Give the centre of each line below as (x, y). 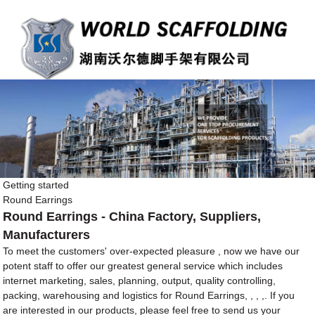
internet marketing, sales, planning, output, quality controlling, (140, 281)
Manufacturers (47, 235)
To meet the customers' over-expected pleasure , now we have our (152, 251)
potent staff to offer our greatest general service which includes (143, 266)
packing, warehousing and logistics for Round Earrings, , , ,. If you (149, 295)
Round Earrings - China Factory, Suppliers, (132, 217)
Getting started (36, 185)
